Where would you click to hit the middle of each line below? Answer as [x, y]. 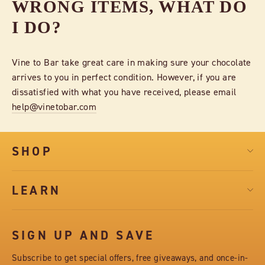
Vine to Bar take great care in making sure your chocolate [132, 62]
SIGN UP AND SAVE [83, 235]
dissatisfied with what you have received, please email [124, 91]
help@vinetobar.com [54, 106]
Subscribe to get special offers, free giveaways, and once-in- [130, 258]
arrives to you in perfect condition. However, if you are [124, 77]
